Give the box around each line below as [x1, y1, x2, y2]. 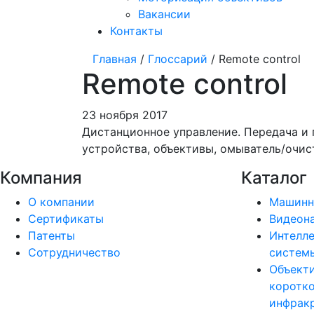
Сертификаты [28, 212, 104, 226]
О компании [28, 195, 95, 209]
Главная [93, 52, 137, 66]
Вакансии [138, 7, 191, 21]
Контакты [110, 24, 163, 38]
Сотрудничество [28, 245, 121, 259]
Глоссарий [148, 52, 207, 66]
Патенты [28, 228, 75, 243]
